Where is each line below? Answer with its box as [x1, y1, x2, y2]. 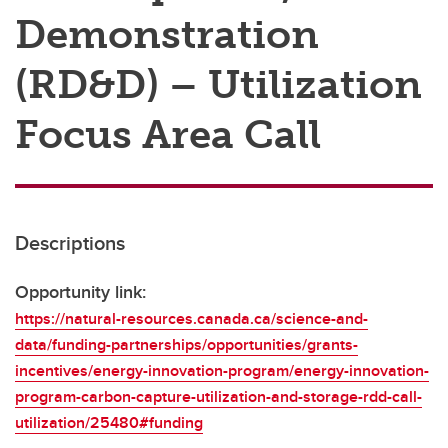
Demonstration [15, 10, 319, 58]
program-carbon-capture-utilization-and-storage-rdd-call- [15, 385, 422, 408]
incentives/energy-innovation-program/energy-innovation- [15, 359, 429, 382]
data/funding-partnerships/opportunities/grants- [15, 333, 358, 356]
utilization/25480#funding [15, 411, 203, 434]
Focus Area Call [15, 110, 321, 158]
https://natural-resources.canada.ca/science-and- [15, 307, 368, 330]
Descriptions [15, 228, 125, 257]
